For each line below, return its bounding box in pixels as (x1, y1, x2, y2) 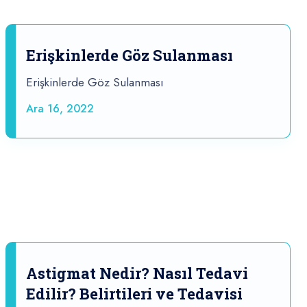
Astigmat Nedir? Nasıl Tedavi (26, 263, 248, 284)
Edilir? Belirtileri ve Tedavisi (26, 284, 243, 304)
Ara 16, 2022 (26, 101, 94, 117)
